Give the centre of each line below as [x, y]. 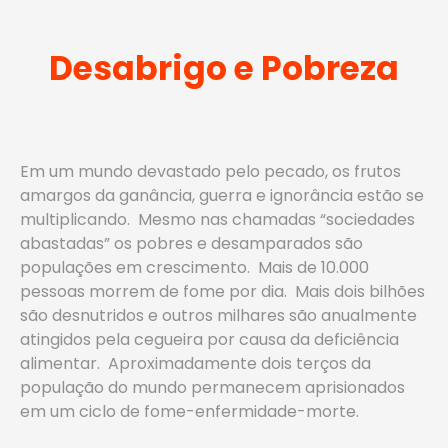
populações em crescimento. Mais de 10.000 [194, 267]
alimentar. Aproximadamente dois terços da [195, 363]
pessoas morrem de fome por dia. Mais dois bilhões [222, 291]
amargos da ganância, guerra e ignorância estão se [222, 195]
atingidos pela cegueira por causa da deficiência [209, 339]
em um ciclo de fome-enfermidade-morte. [189, 411]
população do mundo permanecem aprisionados [212, 387]
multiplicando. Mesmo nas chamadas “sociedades [217, 219]
